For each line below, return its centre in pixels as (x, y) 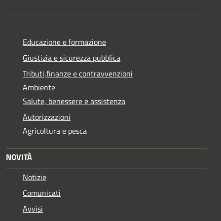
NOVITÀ (19, 157)
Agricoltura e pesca (55, 130)
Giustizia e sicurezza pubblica (72, 57)
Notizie (35, 177)
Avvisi (33, 208)
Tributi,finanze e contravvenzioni (78, 73)
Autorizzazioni (47, 117)
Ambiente (39, 87)
